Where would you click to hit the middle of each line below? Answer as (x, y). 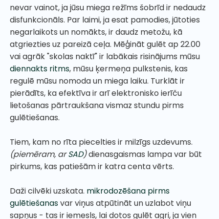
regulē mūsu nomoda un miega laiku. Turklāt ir (97, 81)
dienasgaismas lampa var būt (145, 154)
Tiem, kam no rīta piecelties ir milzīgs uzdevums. (101, 142)
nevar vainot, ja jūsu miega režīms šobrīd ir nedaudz (108, 7)
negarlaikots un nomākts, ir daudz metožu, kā (96, 32)
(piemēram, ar (39, 154)
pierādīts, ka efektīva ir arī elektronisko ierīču (96, 93)
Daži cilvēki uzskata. (48, 191)
